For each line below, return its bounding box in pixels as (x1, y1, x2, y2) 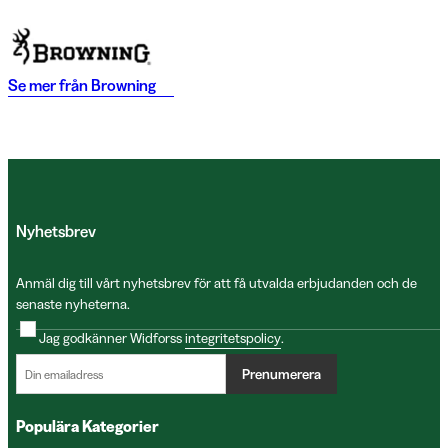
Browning (91, 75, 156, 96)
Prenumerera (242, 364, 321, 383)
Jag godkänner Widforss (39, 328, 185, 347)
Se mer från (8, 75, 88, 96)
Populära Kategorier (16, 416, 159, 436)
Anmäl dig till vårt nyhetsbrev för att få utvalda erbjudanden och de (16, 274, 417, 292)
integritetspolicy (185, 328, 281, 347)
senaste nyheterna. (16, 295, 130, 313)
